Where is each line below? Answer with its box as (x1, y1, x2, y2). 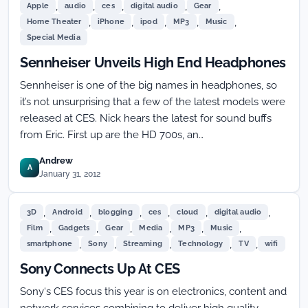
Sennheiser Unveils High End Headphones (20, 54, 286, 71)
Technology (178, 239, 223, 248)
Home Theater (27, 17, 82, 26)
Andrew (39, 155, 73, 166)
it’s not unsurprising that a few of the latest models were (20, 96, 285, 108)
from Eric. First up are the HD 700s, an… (20, 129, 203, 141)
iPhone (97, 17, 124, 26)
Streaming (123, 239, 163, 248)
